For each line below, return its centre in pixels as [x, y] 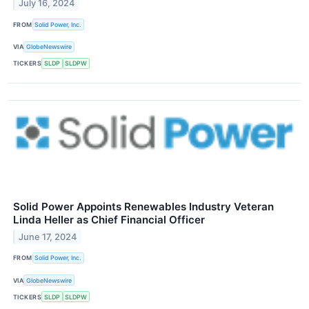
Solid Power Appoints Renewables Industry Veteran [143, 206]
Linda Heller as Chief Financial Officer [109, 219]
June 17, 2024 [48, 237]
